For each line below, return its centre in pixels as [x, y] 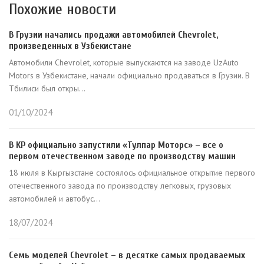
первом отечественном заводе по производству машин [122, 156]
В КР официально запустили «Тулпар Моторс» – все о [116, 145]
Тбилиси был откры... [47, 88]
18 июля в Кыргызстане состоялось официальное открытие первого [132, 173]
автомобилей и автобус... [55, 199]
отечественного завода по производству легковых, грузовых [120, 186]
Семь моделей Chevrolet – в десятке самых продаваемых [127, 255]
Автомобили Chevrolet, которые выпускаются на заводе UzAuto [124, 62]
